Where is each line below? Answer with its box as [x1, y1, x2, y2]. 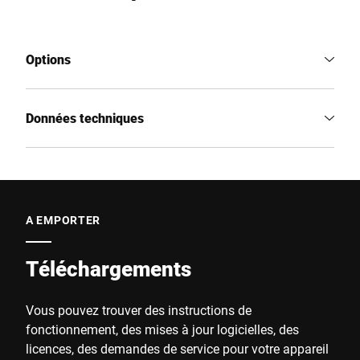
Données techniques [26, 109, 144, 126]
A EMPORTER [26, 212, 100, 227]
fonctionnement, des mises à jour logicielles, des [26, 321, 299, 337]
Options [26, 51, 71, 67]
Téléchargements [26, 255, 191, 282]
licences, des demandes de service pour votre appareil [26, 340, 329, 357]
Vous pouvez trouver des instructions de [26, 301, 252, 318]
